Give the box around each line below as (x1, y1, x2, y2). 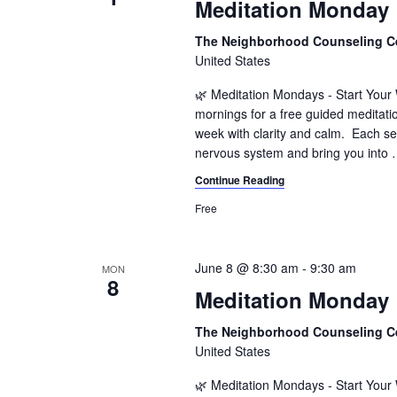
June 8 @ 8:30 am (194, 259, 299, 277)
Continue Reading (194, 172, 284, 189)
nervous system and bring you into (194, 144, 388, 162)
